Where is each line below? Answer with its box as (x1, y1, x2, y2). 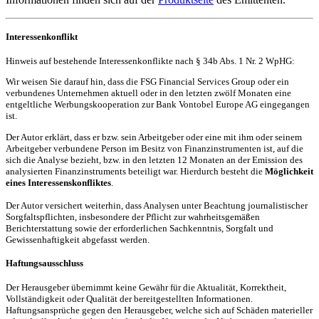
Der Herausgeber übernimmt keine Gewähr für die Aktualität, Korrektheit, (6, 282, 286, 293)
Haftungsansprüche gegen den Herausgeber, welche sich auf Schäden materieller (6, 305, 313, 316)
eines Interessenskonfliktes (6, 177, 111, 188)
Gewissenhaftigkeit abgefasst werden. (6, 234, 150, 245)
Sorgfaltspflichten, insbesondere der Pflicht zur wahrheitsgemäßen (6, 211, 260, 222)
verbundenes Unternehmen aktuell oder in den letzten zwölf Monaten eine (6, 88, 291, 99)
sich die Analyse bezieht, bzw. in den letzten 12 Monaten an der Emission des (6, 154, 303, 165)
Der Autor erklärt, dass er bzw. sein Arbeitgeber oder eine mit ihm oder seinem (6, 131, 302, 142)
